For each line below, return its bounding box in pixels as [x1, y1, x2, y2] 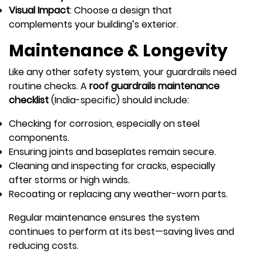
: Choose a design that [70, 3, 172, 17]
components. [9, 130, 69, 144]
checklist [9, 93, 49, 107]
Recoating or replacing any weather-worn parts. [9, 187, 228, 201]
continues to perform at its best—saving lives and [9, 224, 234, 238]
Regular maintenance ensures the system [9, 210, 200, 224]
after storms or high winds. [9, 173, 130, 187]
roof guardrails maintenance [89, 79, 220, 93]
